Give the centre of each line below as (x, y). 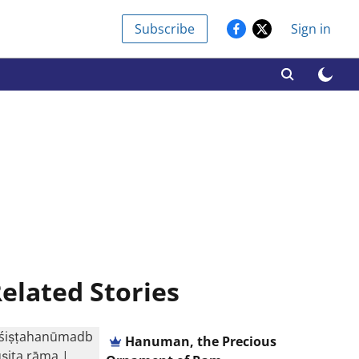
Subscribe (165, 29)
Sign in (311, 29)
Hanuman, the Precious (201, 341)
